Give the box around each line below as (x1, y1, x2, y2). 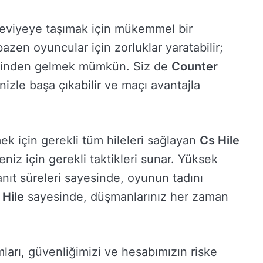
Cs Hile (200, 133, 240, 148)
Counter (171, 59, 218, 74)
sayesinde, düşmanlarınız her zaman (24, 190, 228, 204)
